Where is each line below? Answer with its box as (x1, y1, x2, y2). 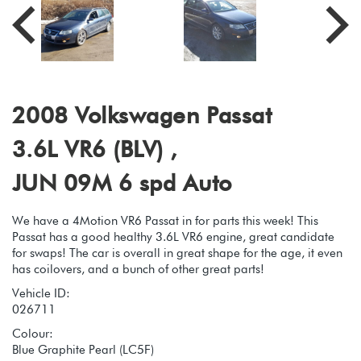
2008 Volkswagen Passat (12, 101, 272, 129)
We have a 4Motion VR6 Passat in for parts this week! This (12, 213, 318, 228)
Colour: (12, 326, 53, 341)
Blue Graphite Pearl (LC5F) (12, 342, 154, 357)
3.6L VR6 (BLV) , (12, 135, 177, 163)
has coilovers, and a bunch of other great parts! (12, 261, 264, 276)
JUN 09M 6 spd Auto (12, 168, 232, 197)
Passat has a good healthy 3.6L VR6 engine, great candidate (12, 229, 334, 244)
